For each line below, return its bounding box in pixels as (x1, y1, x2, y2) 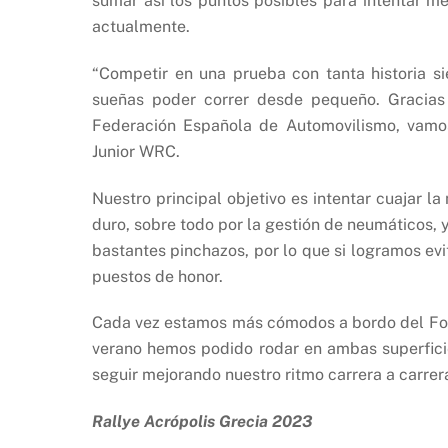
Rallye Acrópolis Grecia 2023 (92, 412, 312, 432)
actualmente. (92, 17, 190, 37)
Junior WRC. (92, 141, 180, 161)
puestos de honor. (92, 266, 223, 286)
